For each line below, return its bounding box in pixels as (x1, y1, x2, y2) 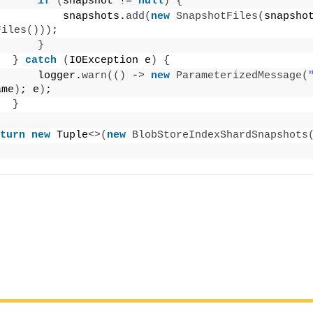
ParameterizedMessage (176, 70, 302, 82)
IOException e (69, 54, 151, 67)
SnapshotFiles (176, 10, 258, 23)
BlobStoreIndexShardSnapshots (132, 129, 308, 142)
